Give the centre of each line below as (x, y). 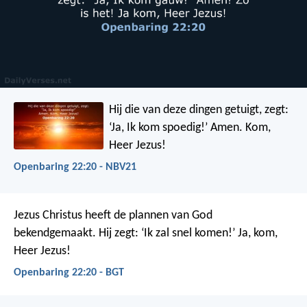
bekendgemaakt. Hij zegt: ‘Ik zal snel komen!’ (124, 234)
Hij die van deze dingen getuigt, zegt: (199, 110)
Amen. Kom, (240, 127)
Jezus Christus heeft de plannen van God (113, 216)
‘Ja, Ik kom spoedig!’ (159, 127)
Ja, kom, (256, 234)
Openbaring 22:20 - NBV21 (75, 167)
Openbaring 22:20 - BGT (69, 273)
